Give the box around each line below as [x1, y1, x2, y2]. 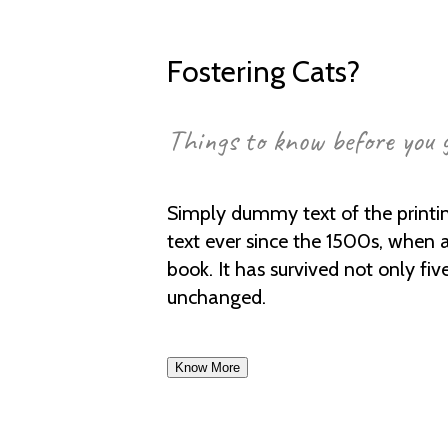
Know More [175, 359, 241, 375]
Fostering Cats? [167, 52, 361, 90]
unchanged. [167, 284, 267, 309]
